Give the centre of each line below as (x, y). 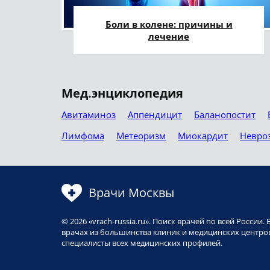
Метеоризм (141, 136)
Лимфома (83, 136)
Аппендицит (155, 115)
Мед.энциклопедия (122, 93)
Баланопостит (225, 115)
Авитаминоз (89, 115)
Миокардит (203, 136)
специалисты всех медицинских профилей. (142, 243)
